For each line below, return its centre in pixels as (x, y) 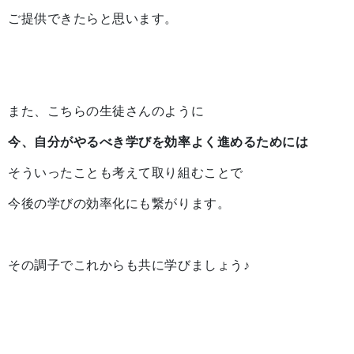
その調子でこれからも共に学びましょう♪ (129, 265)
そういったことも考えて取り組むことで (126, 173)
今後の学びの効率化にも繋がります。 (119, 204)
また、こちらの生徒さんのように (106, 111)
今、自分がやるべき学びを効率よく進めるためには (158, 142)
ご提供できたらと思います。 (93, 19)
